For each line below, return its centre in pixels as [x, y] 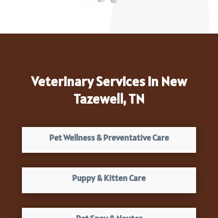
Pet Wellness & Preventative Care [109, 138]
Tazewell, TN [109, 99]
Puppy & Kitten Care [109, 178]
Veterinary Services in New [109, 82]
